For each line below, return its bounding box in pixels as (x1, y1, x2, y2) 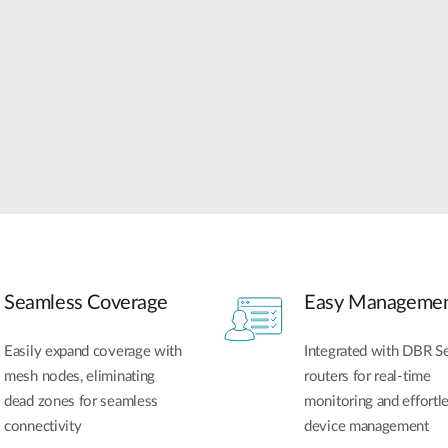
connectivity (4, 419, 82, 435)
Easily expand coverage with (4, 344, 182, 360)
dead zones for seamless (4, 394, 159, 410)
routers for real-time (304, 369, 431, 385)
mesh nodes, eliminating (4, 369, 156, 385)
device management (304, 419, 429, 435)
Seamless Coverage (4, 293, 168, 314)
